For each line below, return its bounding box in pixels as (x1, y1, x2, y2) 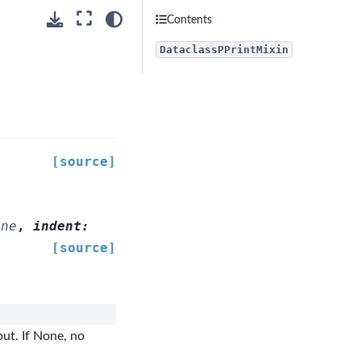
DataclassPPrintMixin (160, 44, 288, 56)
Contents (167, 13, 213, 26)
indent (32, 218, 81, 234)
